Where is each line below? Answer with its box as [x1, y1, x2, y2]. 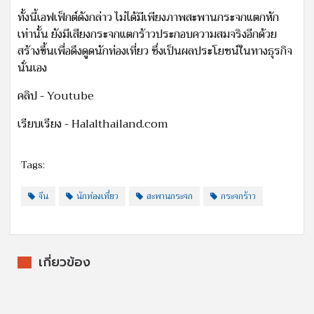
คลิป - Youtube [18, 86, 94, 106]
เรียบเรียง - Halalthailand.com [18, 114, 168, 134]
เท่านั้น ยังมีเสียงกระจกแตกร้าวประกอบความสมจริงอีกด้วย [18, 24, 277, 44]
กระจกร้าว [221, 189, 256, 203]
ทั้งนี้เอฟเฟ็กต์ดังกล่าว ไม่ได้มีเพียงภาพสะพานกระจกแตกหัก [18, 7, 279, 27]
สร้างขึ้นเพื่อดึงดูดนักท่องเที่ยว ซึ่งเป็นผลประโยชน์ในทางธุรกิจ [18, 41, 292, 61]
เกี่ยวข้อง [39, 252, 90, 272]
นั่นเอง [18, 57, 47, 78]
